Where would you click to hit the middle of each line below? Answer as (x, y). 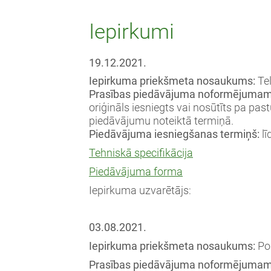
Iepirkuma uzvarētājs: (141, 190)
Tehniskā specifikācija (141, 153)
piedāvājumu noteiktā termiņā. (161, 121)
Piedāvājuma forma (136, 171)
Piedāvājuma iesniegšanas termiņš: (175, 135)
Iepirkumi (132, 31)
